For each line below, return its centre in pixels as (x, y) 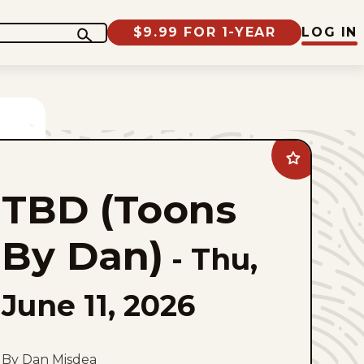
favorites (315, 234)
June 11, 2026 (98, 305)
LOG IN (329, 32)
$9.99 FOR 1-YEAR (204, 32)
